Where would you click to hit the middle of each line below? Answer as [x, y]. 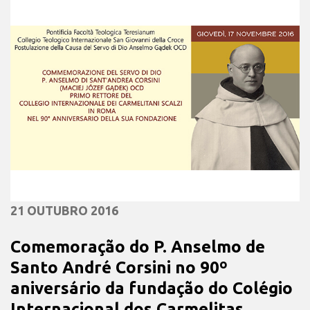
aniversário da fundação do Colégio [152, 288]
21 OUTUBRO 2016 [64, 210]
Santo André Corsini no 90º [119, 267]
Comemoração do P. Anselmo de [138, 246]
